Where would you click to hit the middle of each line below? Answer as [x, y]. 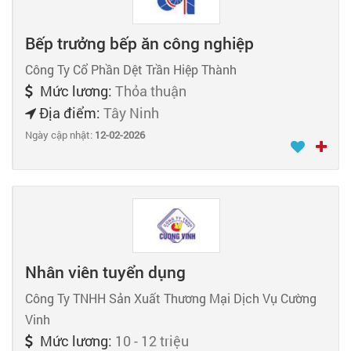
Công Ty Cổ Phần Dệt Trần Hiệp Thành [131, 70]
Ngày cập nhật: [60, 135]
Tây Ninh [131, 113]
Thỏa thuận [151, 91]
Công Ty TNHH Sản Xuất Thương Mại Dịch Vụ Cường [171, 298]
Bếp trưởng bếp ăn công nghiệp [139, 43]
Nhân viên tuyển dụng [105, 271]
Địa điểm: [70, 113]
